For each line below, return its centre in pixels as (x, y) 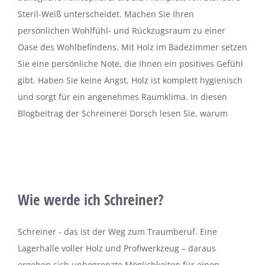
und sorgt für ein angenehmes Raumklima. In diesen (122, 97)
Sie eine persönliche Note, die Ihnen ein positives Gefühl (130, 64)
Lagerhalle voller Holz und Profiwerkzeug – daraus (117, 248)
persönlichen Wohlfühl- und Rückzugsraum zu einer (122, 31)
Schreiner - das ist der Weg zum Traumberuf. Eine (117, 232)
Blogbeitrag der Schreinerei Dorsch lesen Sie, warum (123, 114)
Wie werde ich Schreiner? (91, 200)
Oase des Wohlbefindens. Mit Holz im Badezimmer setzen (132, 47)
